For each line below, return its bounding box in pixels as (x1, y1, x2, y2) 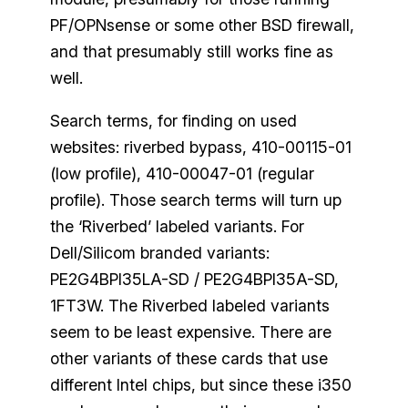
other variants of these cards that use (49, 348, 328, 368)
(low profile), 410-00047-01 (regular (49, 163, 314, 183)
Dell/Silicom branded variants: (49, 242, 270, 262)
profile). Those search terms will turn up (49, 189, 342, 209)
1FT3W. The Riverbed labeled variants (49, 295, 330, 315)
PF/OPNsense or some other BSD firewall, (49, 15, 354, 36)
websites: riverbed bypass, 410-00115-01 (49, 137, 352, 157)
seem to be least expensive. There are (49, 321, 331, 342)
